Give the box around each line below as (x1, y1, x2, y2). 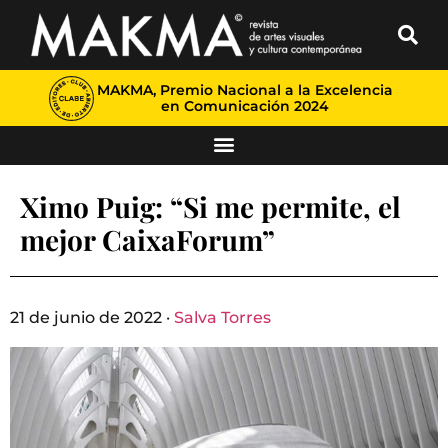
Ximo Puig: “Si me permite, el (20, 188, 401, 225)
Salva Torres (174, 308, 271, 327)
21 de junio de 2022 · (10, 308, 174, 327)
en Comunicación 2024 (160, 97, 329, 115)
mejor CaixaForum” (20, 221, 275, 258)
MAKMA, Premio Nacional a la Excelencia (96, 81, 393, 99)
